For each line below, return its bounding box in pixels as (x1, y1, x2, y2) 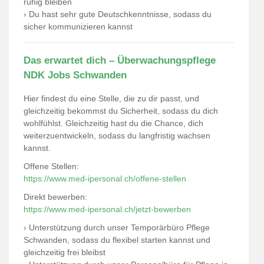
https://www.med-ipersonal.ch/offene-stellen (24, 174, 186, 183)
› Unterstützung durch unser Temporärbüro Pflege (24, 223, 210, 232)
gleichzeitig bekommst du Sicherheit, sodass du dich (24, 106, 218, 115)
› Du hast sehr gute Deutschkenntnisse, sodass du (24, 9, 212, 19)
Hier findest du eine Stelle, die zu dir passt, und (24, 94, 199, 103)
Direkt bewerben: (24, 192, 87, 202)
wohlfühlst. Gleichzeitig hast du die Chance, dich (24, 118, 203, 128)
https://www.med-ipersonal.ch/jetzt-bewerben (24, 204, 191, 214)
